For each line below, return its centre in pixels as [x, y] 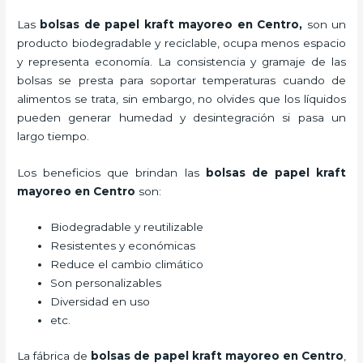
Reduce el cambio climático [127, 265]
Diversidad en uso [102, 302]
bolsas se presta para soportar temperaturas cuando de [181, 80]
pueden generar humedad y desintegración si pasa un [181, 117]
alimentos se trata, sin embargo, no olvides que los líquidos [181, 98]
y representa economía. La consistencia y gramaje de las [181, 61]
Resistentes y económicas [123, 246]
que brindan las [153, 172]
